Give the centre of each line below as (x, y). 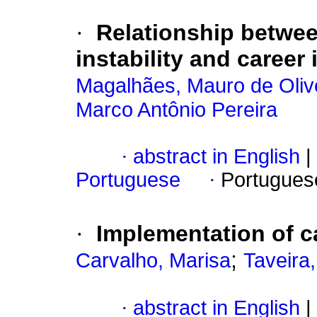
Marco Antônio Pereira (177, 110)
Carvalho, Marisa (153, 261)
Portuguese (128, 180)
